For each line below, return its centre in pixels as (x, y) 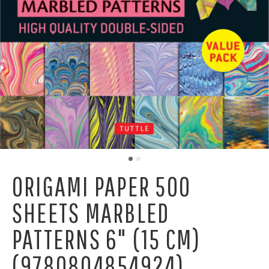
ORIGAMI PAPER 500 (102, 186)
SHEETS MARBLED (91, 212)
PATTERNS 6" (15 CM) (107, 239)
